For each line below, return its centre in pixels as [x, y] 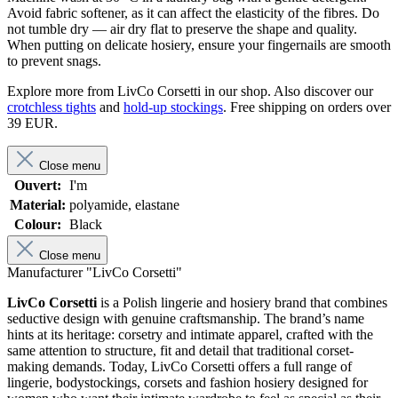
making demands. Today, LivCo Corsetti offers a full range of [179, 367]
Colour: [38, 225]
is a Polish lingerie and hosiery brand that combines [242, 303]
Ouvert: [38, 186]
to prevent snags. [54, 61]
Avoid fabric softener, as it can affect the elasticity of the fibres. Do [193, 13]
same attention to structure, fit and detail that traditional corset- [180, 351]
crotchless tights [52, 107]
